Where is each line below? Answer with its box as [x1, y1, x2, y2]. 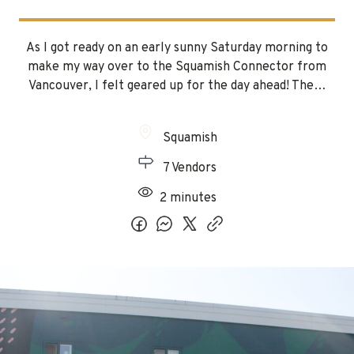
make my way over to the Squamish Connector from [28, 59, 326, 75]
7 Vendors [160, 160, 217, 176]
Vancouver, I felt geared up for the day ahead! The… [28, 78, 326, 94]
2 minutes [160, 190, 217, 206]
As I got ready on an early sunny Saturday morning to [26, 40, 328, 56]
